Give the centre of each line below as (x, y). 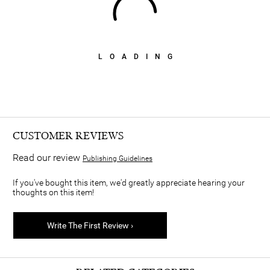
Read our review (48, 158)
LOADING (139, 56)
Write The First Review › (90, 226)
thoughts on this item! (53, 193)
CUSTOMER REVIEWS (68, 136)
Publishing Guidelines (118, 159)
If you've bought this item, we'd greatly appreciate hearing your (129, 183)
